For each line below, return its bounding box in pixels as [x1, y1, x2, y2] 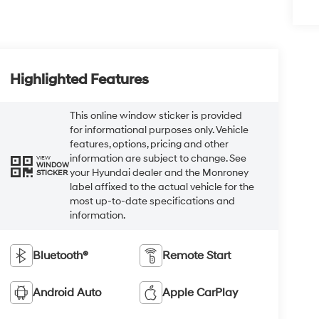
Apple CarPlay [162, 285, 239, 300]
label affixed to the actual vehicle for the [69, 180, 254, 193]
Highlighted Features [9, 70, 149, 88]
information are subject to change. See [69, 152, 246, 164]
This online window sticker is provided [69, 109, 242, 122]
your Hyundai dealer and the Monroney [69, 166, 249, 179]
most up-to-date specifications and [69, 194, 235, 207]
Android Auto [32, 285, 101, 300]
